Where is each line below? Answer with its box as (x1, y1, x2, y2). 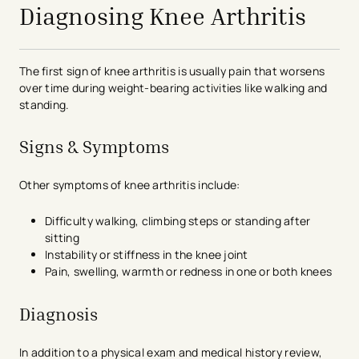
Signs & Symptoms (19, 136, 169, 158)
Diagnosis (19, 303, 98, 325)
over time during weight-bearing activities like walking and (19, 80, 328, 95)
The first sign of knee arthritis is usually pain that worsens (19, 63, 325, 79)
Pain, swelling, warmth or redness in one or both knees (45, 264, 333, 280)
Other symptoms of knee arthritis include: (19, 177, 240, 193)
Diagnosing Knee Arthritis (19, 2, 306, 30)
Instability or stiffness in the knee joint (45, 247, 248, 263)
